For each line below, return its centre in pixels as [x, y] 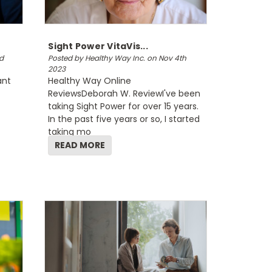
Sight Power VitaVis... [98, 46]
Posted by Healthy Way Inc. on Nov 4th [117, 58]
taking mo [70, 132]
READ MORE [80, 145]
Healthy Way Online [90, 81]
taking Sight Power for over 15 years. [124, 106]
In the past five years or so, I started [124, 119]
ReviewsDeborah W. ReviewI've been [124, 93]
